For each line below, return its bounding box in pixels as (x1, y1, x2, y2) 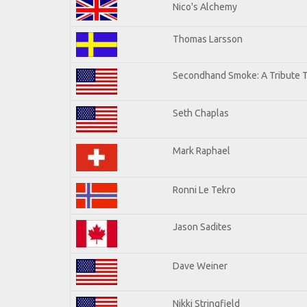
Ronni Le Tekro (173, 184, 236, 195)
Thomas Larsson (173, 33, 243, 45)
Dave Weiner (173, 260, 228, 271)
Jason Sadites (173, 221, 232, 232)
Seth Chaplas (173, 107, 229, 119)
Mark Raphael (173, 145, 230, 156)
